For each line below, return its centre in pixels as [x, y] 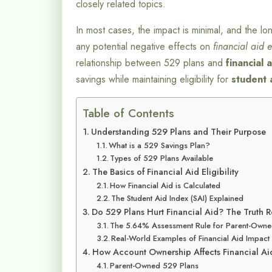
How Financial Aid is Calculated [165, 186]
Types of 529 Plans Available [162, 158]
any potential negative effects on [144, 47]
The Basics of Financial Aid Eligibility [165, 172]
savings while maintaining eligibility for [154, 80]
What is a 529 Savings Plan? [160, 146]
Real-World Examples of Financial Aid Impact [191, 239]
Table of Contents [128, 113]
